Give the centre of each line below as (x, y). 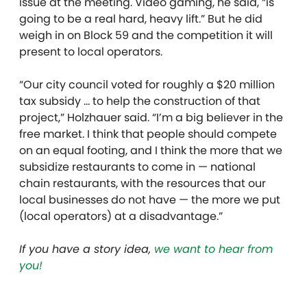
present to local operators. (91, 51)
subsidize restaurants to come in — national (137, 167)
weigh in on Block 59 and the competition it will (146, 35)
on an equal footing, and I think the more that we (151, 150)
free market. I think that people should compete (148, 134)
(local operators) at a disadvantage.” (121, 216)
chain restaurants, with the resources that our (143, 183)
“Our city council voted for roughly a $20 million (147, 84)
